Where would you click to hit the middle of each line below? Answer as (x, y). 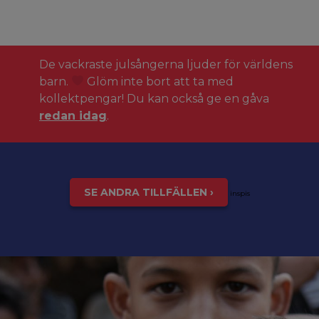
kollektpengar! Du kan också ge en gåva (154, 98)
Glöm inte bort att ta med (159, 81)
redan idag (73, 115)
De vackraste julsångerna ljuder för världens (166, 64)
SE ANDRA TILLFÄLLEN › (148, 192)
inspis (239, 193)
